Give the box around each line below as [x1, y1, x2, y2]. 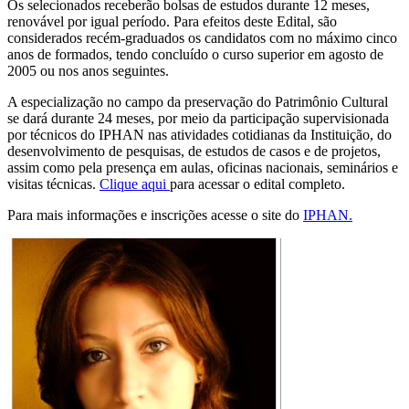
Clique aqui [100, 175, 170, 192]
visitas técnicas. [7, 175, 100, 192]
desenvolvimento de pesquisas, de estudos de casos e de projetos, [7, 142, 381, 159]
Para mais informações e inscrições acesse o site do [7, 206, 303, 223]
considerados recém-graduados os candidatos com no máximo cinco [7, 29, 397, 46]
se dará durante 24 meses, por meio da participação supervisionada [7, 110, 389, 126]
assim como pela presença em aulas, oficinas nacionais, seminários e [7, 159, 398, 175]
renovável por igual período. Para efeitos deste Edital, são [7, 13, 337, 29]
